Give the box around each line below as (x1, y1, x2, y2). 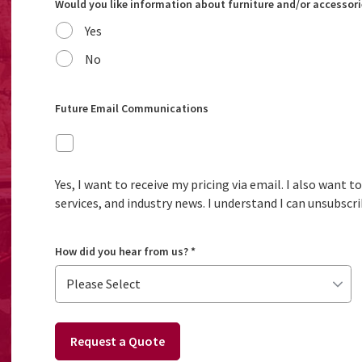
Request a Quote (69, 332, 165, 349)
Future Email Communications (54, 101, 208, 116)
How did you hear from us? (54, 243, 188, 259)
